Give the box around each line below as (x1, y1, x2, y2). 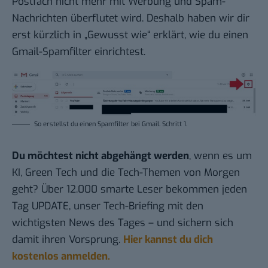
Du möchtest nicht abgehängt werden (12, 148, 189, 163)
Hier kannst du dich (123, 232, 213, 246)
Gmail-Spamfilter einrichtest (12, 44, 144, 59)
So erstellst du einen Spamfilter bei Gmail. (34, 119, 162, 129)
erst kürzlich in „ (12, 28, 87, 42)
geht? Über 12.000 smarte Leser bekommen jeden (12, 182, 247, 196)
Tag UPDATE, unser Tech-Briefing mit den (12, 199, 203, 213)
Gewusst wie (87, 28, 147, 42)
